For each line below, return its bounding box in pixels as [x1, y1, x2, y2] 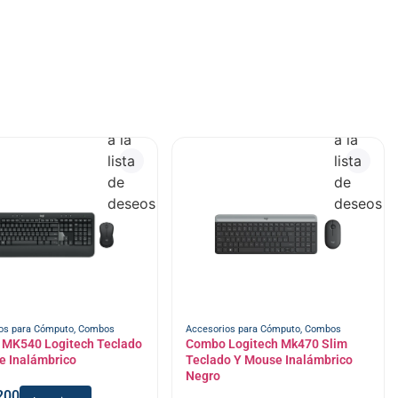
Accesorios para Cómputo [185, 323, 300, 336]
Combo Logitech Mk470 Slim [185, 337, 347, 352]
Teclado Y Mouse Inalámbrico [185, 353, 353, 368]
